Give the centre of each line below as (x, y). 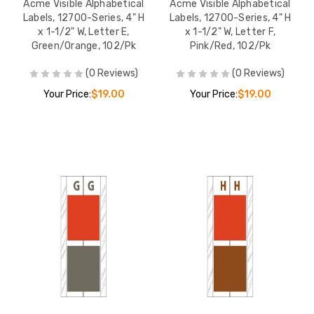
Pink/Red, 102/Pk (230, 46)
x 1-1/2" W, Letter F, (230, 32)
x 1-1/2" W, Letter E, (84, 32)
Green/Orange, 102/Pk (84, 46)
